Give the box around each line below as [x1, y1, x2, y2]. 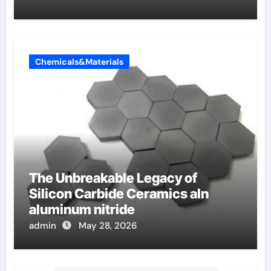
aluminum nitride [28, 201, 135, 218]
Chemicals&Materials [34, 56, 123, 68]
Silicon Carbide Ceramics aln [28, 186, 209, 202]
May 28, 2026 [78, 220, 137, 232]
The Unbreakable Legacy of [28, 170, 197, 186]
